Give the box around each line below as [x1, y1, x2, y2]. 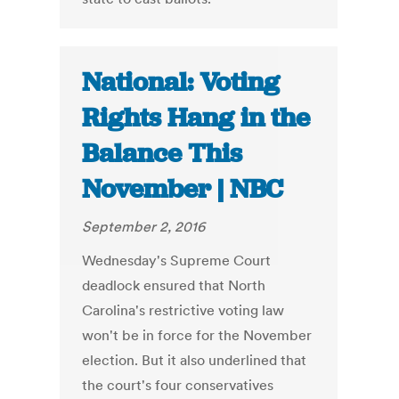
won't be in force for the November [82, 326, 313, 345]
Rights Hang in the [82, 101, 311, 135]
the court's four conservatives [82, 376, 274, 395]
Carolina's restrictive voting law [82, 301, 285, 320]
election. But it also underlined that [82, 351, 307, 370]
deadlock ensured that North [82, 276, 266, 295]
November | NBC [82, 172, 284, 207]
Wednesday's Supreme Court [82, 251, 272, 270]
